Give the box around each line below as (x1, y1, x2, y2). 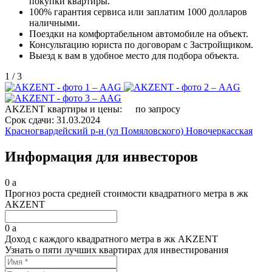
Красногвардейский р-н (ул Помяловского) (5, 126, 186, 137)
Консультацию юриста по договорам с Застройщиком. (29, 39, 253, 50)
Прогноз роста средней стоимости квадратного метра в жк (5, 188, 248, 199)
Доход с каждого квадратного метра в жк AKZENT (5, 234, 218, 245)
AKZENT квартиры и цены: (5, 104, 122, 115)
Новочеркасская (186, 126, 253, 137)
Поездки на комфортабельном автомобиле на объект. (29, 29, 248, 39)
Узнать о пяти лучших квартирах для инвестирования (5, 245, 228, 256)
